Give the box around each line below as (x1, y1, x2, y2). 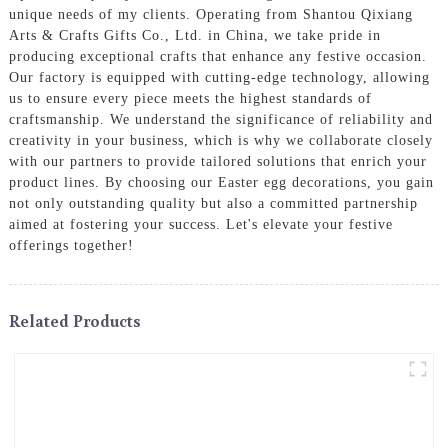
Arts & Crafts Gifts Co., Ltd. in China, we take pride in (8, 27, 381, 43)
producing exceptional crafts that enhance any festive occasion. (8, 48, 427, 64)
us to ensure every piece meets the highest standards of (8, 90, 372, 106)
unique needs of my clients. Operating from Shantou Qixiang (8, 6, 413, 22)
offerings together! (8, 237, 134, 253)
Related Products (8, 308, 141, 332)
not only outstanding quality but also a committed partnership (8, 195, 418, 211)
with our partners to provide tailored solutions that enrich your (8, 153, 427, 169)
